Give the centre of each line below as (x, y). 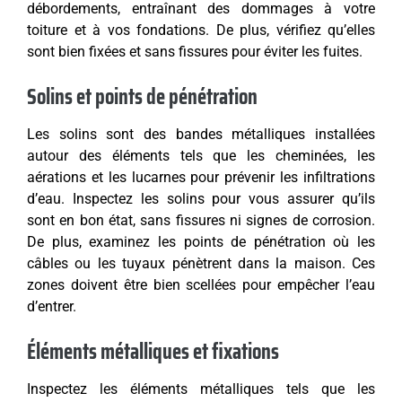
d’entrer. (52, 307)
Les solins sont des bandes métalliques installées (201, 135)
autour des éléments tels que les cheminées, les (201, 156)
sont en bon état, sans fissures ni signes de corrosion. (201, 221)
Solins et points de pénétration (142, 97)
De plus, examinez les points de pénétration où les (201, 242)
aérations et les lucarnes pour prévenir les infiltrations (201, 178)
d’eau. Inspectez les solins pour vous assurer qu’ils (201, 199)
